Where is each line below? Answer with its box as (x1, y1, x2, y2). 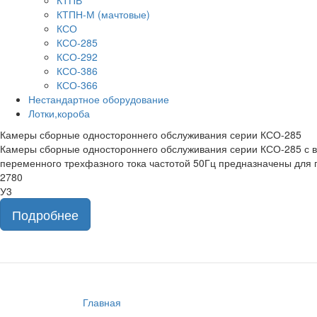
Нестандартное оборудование (28, 92, 169, 106)
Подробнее (12, 205, 79, 224)
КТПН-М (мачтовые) (57, 7, 150, 21)
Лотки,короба (28, 106, 90, 120)
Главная (83, 295, 121, 309)
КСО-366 (57, 78, 98, 92)
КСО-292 (57, 50, 98, 64)
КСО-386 (57, 64, 98, 78)
